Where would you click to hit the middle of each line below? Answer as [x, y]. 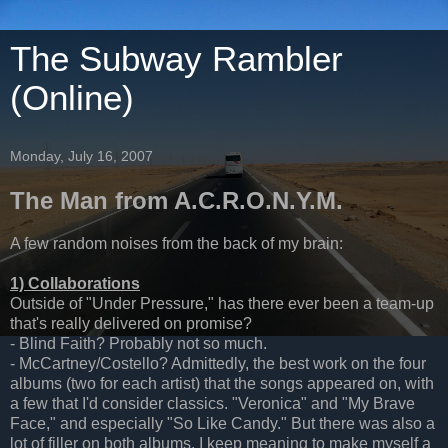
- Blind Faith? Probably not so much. [138, 343]
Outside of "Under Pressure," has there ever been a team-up [222, 303]
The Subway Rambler [176, 59]
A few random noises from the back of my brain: [176, 243]
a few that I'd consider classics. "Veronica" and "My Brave [212, 403]
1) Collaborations [75, 283]
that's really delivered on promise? [131, 323]
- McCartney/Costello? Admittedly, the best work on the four [218, 363]
